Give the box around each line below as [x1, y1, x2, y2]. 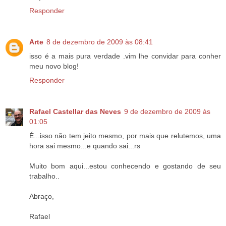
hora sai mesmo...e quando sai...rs [29, 142, 140, 150]
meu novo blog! [29, 62, 79, 71]
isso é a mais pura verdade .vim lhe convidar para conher [29, 52, 221, 61]
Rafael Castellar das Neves [29, 107, 121, 116]
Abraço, [29, 192, 54, 201]
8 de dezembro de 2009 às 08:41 [46, 38, 153, 46]
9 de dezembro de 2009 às [124, 107, 210, 116]
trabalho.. [29, 172, 60, 181]
